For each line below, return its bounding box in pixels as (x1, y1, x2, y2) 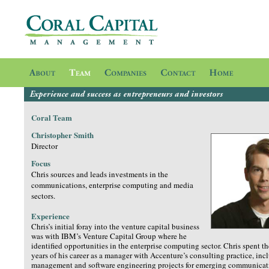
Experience (31, 210, 70, 222)
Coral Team (31, 112, 72, 123)
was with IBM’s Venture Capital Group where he (31, 231, 187, 241)
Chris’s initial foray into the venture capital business (31, 221, 199, 232)
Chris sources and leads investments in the (31, 169, 168, 180)
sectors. (31, 190, 55, 201)
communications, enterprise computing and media (31, 180, 193, 190)
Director (31, 141, 58, 151)
